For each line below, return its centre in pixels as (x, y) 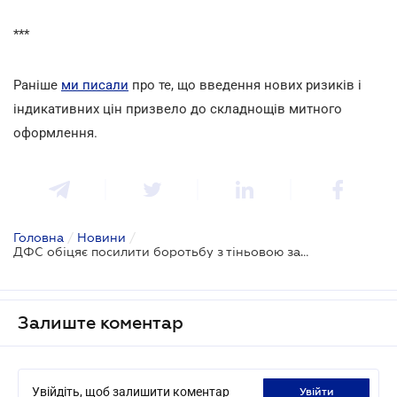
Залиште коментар (101, 322)
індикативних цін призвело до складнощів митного (178, 109)
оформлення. (55, 132)
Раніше (37, 85)
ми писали (95, 85)
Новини (101, 237)
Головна (39, 237)
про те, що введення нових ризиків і (245, 85)
